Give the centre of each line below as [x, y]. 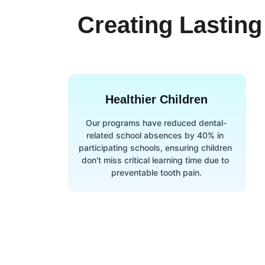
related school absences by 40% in [156, 135]
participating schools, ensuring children [156, 148]
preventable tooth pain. [156, 172]
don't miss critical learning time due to [156, 160]
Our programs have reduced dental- [156, 123]
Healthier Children [156, 99]
